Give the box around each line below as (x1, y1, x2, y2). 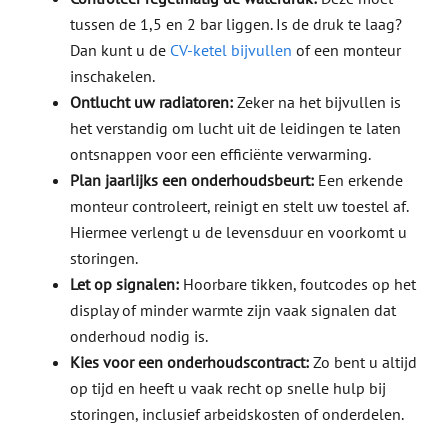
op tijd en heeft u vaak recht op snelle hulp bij (69, 378, 386, 399)
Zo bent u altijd (308, 352, 417, 373)
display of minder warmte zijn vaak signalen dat (69, 300, 396, 321)
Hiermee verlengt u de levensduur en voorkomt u (69, 222, 407, 243)
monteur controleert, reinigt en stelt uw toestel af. (69, 196, 408, 217)
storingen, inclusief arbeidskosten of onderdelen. (69, 404, 404, 425)
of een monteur (291, 40, 401, 61)
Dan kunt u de (69, 40, 170, 61)
